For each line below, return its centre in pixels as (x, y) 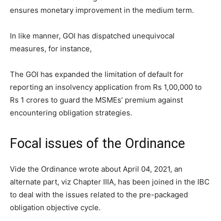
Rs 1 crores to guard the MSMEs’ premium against (96, 100)
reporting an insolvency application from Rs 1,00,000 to (106, 87)
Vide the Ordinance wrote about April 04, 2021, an (96, 169)
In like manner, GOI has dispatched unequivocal (92, 36)
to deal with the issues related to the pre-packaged (99, 194)
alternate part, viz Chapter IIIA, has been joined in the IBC (110, 182)
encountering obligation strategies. (71, 112)
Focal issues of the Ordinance (97, 143)
